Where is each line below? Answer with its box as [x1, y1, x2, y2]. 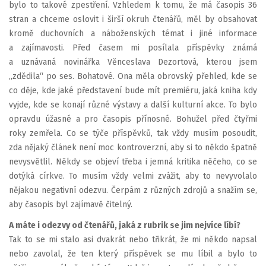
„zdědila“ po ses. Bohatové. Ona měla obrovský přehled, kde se [9, 71, 257, 81]
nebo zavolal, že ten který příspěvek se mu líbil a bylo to [9, 249, 257, 259]
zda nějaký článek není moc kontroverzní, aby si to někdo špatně [9, 142, 257, 153]
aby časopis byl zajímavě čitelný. [9, 199, 132, 210]
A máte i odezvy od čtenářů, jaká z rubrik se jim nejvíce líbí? [9, 220, 240, 230]
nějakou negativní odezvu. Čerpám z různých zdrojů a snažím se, [9, 185, 257, 195]
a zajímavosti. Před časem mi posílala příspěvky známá [9, 42, 257, 53]
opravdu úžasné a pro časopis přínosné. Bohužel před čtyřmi [9, 113, 257, 124]
